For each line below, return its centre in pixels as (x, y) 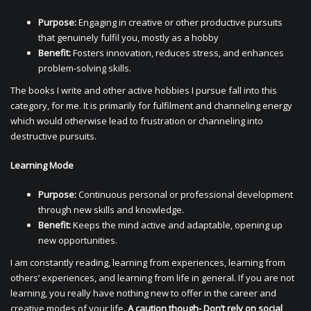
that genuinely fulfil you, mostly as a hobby (128, 37)
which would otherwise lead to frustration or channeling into (137, 121)
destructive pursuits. (53, 136)
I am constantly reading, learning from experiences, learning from (148, 262)
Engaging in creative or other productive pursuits (179, 22)
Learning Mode (42, 165)
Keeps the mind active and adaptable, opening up (177, 225)
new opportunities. (78, 240)
